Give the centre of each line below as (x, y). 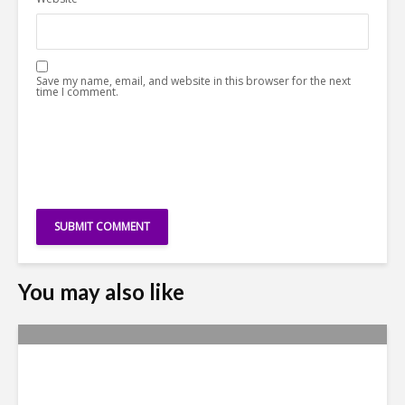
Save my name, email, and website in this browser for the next (193, 81)
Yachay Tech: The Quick (171, 375)
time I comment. (77, 92)
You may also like (101, 292)
